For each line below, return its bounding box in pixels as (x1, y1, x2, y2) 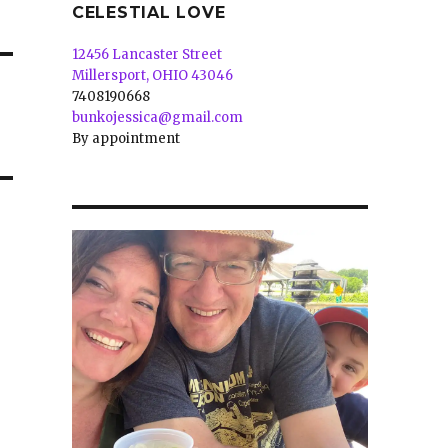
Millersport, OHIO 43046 (71, 66, 233, 84)
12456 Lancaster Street (71, 45, 222, 63)
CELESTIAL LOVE (71, 2, 226, 22)
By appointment (71, 129, 180, 147)
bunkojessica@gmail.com (71, 108, 243, 126)
